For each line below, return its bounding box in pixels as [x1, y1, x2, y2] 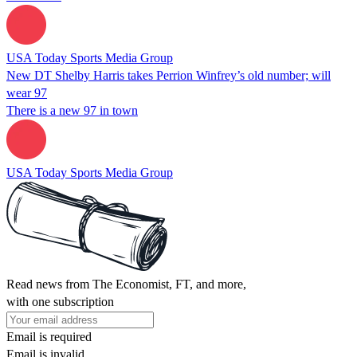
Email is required [6, 329, 92, 343]
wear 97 [6, 85, 47, 100]
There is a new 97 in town [6, 103, 138, 117]
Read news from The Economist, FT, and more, [6, 277, 246, 291]
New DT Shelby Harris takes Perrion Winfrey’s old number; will [6, 68, 331, 82]
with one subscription [6, 294, 114, 308]
